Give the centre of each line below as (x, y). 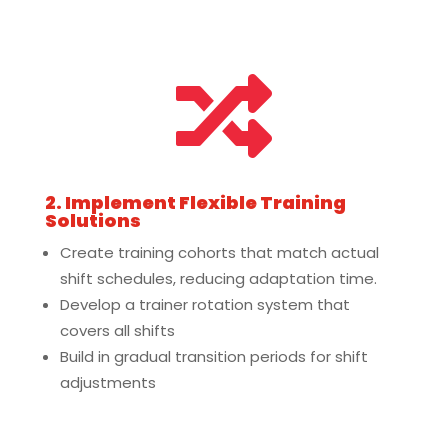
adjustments (107, 382)
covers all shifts (117, 330)
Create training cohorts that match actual (219, 252)
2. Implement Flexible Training (195, 202)
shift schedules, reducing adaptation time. (218, 278)
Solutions (92, 220)
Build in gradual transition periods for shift (213, 356)
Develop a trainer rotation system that (204, 304)
